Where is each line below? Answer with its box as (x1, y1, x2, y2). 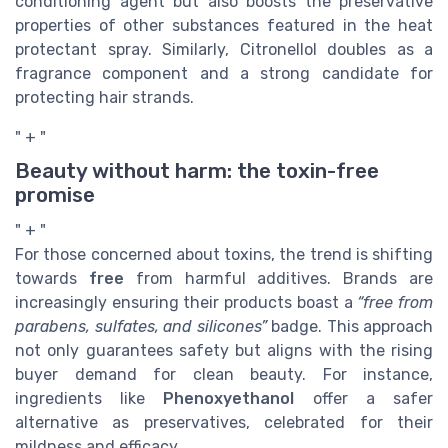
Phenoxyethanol (163, 388, 295, 408)
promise (15, 182, 95, 207)
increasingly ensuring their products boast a (15, 292, 358, 312)
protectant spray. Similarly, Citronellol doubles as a (15, 40, 433, 60)
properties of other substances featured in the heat (15, 16, 433, 36)
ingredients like (15, 388, 164, 408)
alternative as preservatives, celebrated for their (15, 412, 433, 432)
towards (15, 268, 89, 288)
